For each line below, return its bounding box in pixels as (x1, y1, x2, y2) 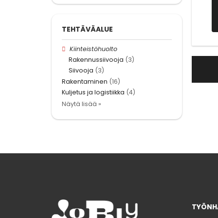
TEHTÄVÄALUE (62, 24, 113, 35)
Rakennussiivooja (69, 55, 124, 64)
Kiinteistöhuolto (70, 45, 118, 54)
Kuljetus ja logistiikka (62, 88, 125, 96)
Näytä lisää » (62, 100, 101, 108)
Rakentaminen (62, 77, 108, 86)
